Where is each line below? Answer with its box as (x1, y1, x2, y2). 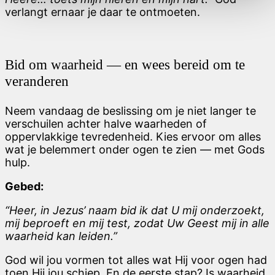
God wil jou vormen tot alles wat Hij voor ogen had (5, 253, 267, 266)
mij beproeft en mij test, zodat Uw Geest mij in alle (5, 216, 269, 230)
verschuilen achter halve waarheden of (5, 117, 207, 130)
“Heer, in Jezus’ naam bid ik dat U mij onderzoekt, (5, 203, 265, 217)
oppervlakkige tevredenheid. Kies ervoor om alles (5, 130, 261, 143)
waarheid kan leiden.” (5, 229, 117, 242)
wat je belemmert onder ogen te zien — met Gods (5, 142, 265, 156)
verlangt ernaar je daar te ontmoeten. (5, 5, 200, 18)
